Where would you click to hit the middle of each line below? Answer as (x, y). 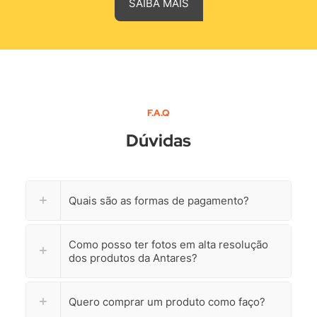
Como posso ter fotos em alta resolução (168, 244)
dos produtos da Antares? (133, 258)
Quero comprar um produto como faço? (167, 301)
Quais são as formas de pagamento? (158, 200)
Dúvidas (158, 140)
